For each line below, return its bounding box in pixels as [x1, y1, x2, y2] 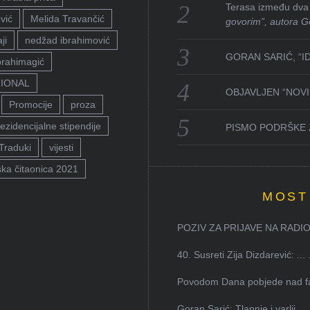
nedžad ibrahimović [25, 35, 110, 46]
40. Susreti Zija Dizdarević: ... [176, 249, 305, 260]
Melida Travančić [30, 13, 104, 24]
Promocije [9, 99, 53, 110]
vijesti [49, 142, 73, 153]
